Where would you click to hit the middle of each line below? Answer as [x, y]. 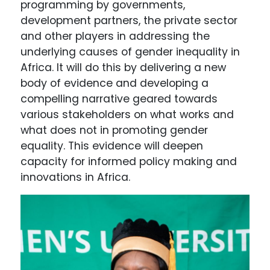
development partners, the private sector [129, 20]
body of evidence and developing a [115, 83]
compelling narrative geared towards [119, 99]
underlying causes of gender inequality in [130, 52]
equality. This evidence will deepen [112, 146]
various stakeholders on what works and [127, 114]
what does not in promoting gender [115, 130]
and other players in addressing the [115, 36]
